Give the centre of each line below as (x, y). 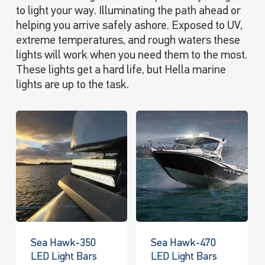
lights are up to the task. (72, 85)
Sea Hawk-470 (184, 243)
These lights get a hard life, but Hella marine (121, 70)
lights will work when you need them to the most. (131, 55)
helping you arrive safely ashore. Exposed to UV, (129, 26)
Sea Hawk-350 (63, 243)
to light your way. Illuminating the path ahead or (128, 11)
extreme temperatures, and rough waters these (128, 41)
